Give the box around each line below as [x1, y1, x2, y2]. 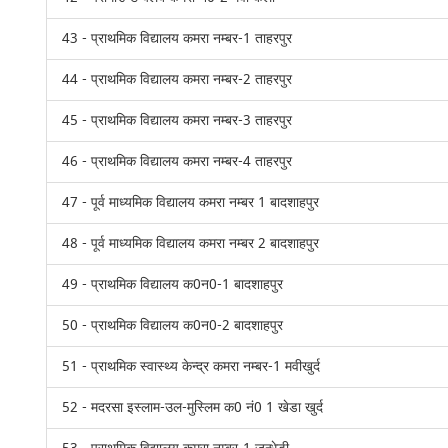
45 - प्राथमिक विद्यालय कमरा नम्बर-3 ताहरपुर [62, 110, 293, 131]
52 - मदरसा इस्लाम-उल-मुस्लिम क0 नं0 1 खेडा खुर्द [62, 397, 324, 418]
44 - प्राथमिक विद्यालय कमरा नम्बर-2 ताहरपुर [62, 69, 293, 90]
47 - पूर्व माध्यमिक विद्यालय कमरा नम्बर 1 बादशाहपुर [62, 192, 320, 213]
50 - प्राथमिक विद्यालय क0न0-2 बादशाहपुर [62, 315, 284, 336]
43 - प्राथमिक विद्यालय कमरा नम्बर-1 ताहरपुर [62, 28, 293, 49]
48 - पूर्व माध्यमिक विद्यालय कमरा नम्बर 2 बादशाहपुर [62, 233, 320, 254]
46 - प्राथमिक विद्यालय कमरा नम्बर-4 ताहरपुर [62, 151, 293, 172]
